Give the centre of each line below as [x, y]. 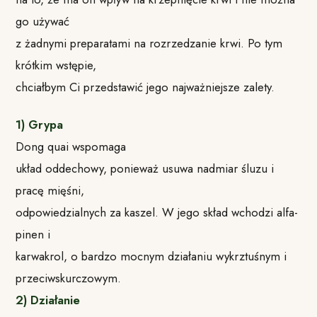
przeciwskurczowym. [69, 278]
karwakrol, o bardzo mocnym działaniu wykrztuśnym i [151, 256]
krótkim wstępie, [56, 65]
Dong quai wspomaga [71, 146]
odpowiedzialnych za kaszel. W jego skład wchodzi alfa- [157, 212]
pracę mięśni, [50, 190]
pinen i [33, 234]
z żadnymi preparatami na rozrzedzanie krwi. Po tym [149, 44]
